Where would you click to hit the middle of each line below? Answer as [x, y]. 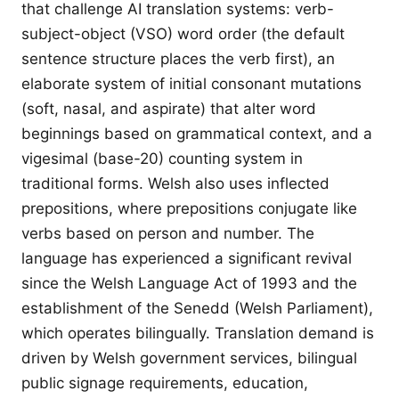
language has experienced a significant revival [187, 258]
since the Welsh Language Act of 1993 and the [189, 283]
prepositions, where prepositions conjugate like [189, 208]
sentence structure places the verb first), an [178, 59]
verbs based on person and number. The [168, 233]
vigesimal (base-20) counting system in [162, 159]
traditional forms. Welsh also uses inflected [175, 183]
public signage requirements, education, [165, 383]
